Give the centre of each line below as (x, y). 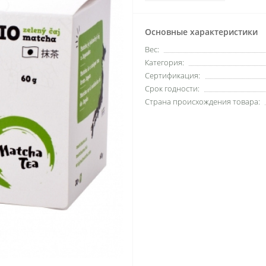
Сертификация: (172, 75)
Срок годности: (172, 88)
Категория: (164, 62)
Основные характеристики (201, 31)
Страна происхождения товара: (202, 101)
